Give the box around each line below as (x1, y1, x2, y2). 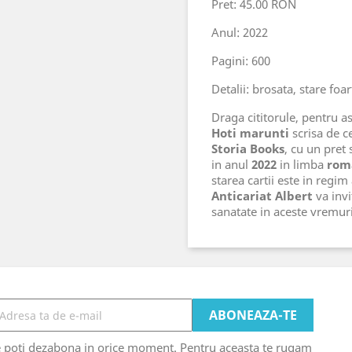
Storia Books (211, 141, 284, 156)
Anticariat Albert (211, 188, 313, 203)
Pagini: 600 (211, 53, 270, 68)
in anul (211, 156, 251, 172)
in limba (277, 156, 327, 172)
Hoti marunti (211, 125, 289, 141)
